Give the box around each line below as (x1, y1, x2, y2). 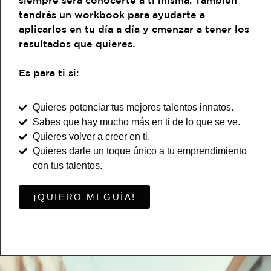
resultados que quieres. (19, 38, 135, 49)
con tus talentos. (32, 160, 102, 171)
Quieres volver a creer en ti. (32, 131, 150, 142)
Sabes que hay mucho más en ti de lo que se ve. (32, 117, 240, 128)
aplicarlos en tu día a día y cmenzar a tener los (19, 23, 249, 34)
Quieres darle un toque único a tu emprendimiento (32, 146, 247, 157)
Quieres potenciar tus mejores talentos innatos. (32, 102, 233, 113)
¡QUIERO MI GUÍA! (33, 192, 136, 203)
